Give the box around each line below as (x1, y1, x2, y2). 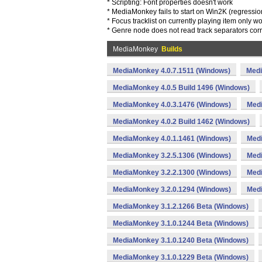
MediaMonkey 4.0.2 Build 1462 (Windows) (113, 118, 250, 126)
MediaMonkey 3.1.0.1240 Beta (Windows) (113, 236, 249, 244)
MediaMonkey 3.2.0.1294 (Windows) (113, 185, 231, 194)
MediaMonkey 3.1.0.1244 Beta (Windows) (113, 219, 249, 227)
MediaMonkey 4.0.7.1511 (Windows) (113, 67, 230, 75)
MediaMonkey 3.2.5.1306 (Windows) (113, 151, 231, 160)
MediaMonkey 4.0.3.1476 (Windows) (113, 101, 231, 109)
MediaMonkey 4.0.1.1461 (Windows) (113, 135, 231, 143)
